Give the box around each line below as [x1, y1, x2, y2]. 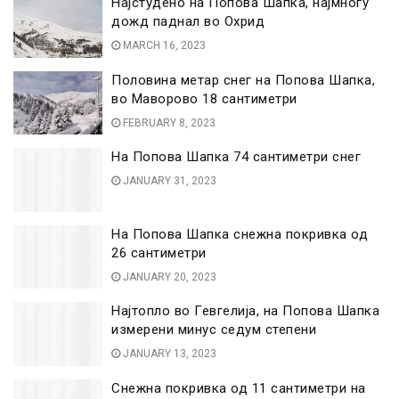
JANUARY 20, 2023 [120, 270, 216, 283]
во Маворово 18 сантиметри [111, 90, 297, 107]
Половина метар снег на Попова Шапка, [111, 71, 375, 88]
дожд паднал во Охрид [111, 13, 265, 29]
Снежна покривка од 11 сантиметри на [111, 379, 366, 396]
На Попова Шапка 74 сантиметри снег [111, 149, 361, 165]
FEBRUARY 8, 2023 [120, 116, 216, 129]
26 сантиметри [111, 244, 207, 261]
